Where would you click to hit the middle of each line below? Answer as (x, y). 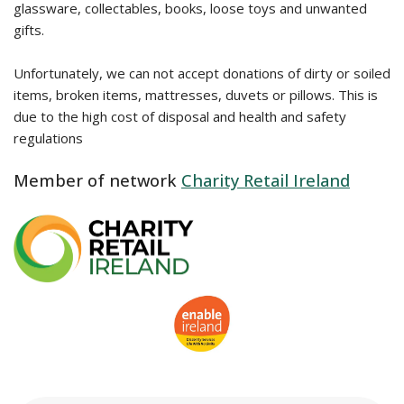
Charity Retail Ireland (266, 180)
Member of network (95, 180)
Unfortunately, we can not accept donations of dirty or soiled (202, 73)
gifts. (29, 30)
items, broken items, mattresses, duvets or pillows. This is (196, 95)
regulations (48, 138)
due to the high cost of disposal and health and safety (180, 116)
